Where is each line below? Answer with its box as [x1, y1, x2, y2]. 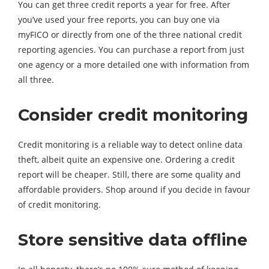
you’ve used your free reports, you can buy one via [18, 14, 220, 26]
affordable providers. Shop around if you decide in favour [18, 184, 250, 196]
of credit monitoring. [18, 199, 101, 211]
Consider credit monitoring [18, 105, 248, 125]
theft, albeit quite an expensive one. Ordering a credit [18, 154, 235, 166]
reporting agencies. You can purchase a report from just [18, 44, 244, 56]
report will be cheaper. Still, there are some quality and [18, 169, 241, 181]
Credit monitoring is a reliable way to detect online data [18, 139, 243, 151]
